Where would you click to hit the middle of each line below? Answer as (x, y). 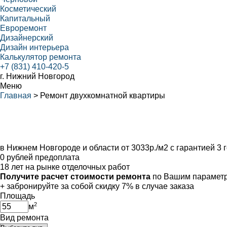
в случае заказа (164, 186)
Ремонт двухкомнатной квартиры (103, 96)
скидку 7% (114, 186)
